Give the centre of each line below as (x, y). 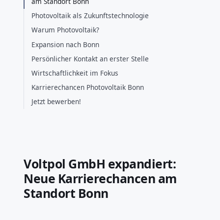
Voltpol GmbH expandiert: (100, 163)
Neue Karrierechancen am (100, 178)
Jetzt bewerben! (56, 102)
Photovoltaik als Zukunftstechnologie (90, 16)
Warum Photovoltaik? (66, 30)
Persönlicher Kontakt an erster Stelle (90, 58)
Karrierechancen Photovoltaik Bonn (88, 87)
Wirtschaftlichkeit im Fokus (75, 73)
